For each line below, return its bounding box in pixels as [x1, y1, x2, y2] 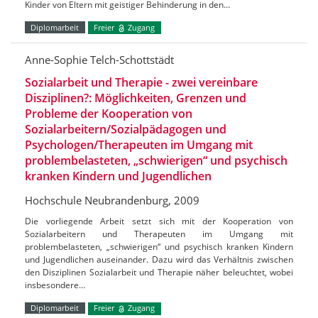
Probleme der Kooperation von [25, 106, 192, 122]
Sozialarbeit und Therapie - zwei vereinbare [25, 75, 258, 91]
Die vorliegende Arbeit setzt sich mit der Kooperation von [25, 215, 293, 228]
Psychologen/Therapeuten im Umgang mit [25, 137, 253, 153]
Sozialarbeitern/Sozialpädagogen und [25, 121, 226, 138]
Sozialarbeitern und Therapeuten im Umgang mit [25, 228, 293, 241]
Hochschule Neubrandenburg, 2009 [25, 193, 199, 208]
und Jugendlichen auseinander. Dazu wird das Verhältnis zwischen [25, 253, 293, 266]
